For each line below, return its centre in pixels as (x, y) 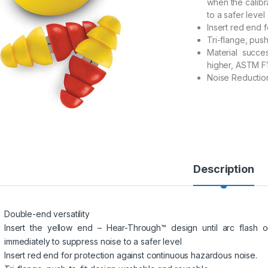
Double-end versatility (47, 214)
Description (224, 169)
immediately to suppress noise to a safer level (93, 242)
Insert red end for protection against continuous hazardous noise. (131, 255)
